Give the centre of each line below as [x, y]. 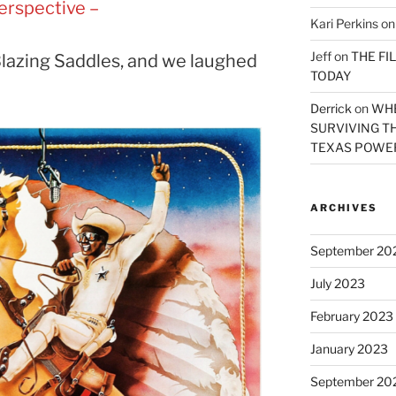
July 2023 [337, 283]
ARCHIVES [343, 207]
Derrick [331, 108]
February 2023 [351, 316]
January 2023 [349, 348]
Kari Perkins [344, 23]
